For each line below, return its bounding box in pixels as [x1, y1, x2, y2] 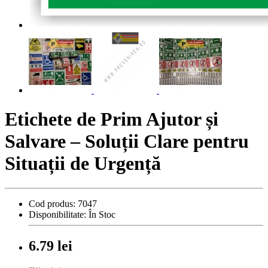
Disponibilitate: [29, 209, 86, 220]
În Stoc [86, 209, 115, 220]
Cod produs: [29, 198, 75, 209]
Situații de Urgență [5, 153, 161, 175]
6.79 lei [29, 237, 72, 254]
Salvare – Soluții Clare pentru [5, 130, 249, 153]
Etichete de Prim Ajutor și [5, 108, 218, 130]
